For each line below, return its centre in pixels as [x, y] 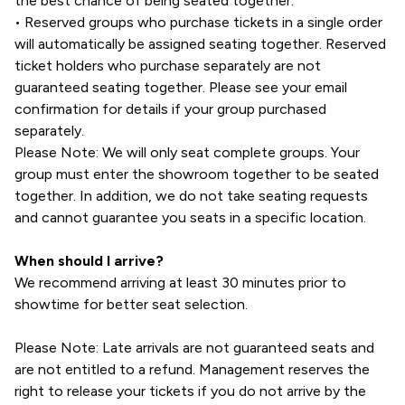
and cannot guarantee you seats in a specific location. [190, 217]
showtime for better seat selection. [131, 304]
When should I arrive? [89, 261]
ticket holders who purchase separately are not [168, 66]
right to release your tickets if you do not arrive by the [190, 391]
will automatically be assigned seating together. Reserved [200, 44]
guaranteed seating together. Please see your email [181, 87]
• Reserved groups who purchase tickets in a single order [198, 22]
